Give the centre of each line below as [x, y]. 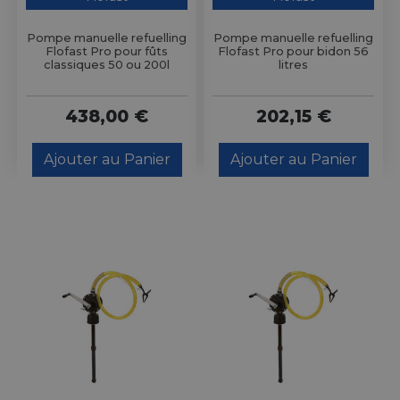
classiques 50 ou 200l [107, 65]
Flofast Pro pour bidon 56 [293, 52]
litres [293, 65]
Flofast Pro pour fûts [107, 52]
